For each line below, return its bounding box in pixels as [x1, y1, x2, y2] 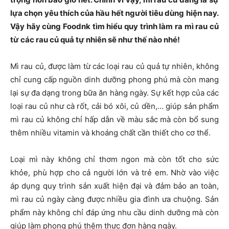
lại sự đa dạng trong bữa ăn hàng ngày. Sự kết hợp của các [10, 88, 219, 98]
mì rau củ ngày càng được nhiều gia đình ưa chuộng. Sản [10, 194, 219, 204]
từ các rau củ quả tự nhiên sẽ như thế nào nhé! [10, 35, 180, 45]
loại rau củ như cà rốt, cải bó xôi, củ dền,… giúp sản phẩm [10, 101, 219, 111]
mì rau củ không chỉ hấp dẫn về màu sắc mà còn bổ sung [10, 114, 219, 125]
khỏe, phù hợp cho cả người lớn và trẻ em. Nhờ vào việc [10, 168, 219, 178]
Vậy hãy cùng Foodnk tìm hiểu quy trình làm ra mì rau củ [10, 21, 219, 32]
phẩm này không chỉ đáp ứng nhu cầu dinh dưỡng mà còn [10, 208, 219, 218]
